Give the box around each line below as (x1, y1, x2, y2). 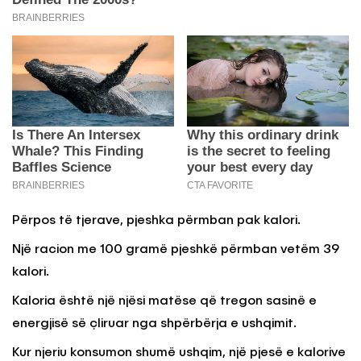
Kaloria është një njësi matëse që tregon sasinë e (12, 295, 317, 309)
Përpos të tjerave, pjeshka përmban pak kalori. (12, 214, 301, 228)
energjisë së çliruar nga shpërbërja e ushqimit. (12, 317, 297, 331)
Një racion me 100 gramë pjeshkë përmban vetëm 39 (12, 243, 339, 257)
